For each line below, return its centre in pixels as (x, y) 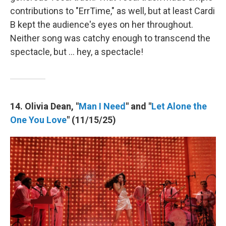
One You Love (38, 120)
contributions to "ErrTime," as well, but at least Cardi (112, 11)
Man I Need (102, 106)
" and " (138, 106)
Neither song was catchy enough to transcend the (110, 38)
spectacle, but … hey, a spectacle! (77, 51)
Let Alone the (179, 106)
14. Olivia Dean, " (44, 106)
